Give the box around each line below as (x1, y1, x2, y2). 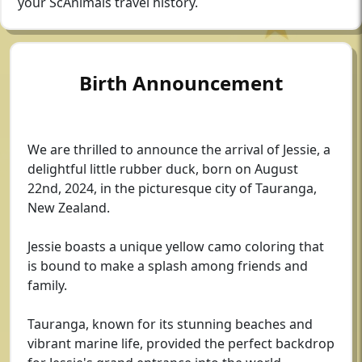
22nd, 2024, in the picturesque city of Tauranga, (27, 179, 317, 197)
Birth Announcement (79, 69, 283, 96)
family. (27, 276, 67, 294)
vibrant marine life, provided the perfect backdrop (27, 335, 335, 352)
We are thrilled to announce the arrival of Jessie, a (27, 141, 330, 158)
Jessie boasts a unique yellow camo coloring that (27, 238, 324, 255)
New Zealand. (27, 199, 110, 217)
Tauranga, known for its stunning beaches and (27, 315, 313, 333)
